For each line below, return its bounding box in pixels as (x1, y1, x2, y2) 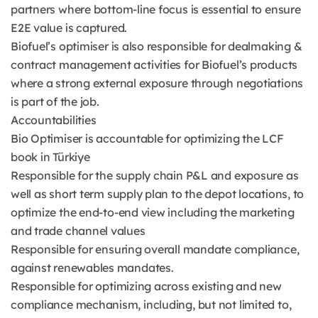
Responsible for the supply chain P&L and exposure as (11, 168, 299, 182)
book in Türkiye (11, 150, 90, 164)
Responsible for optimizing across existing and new (11, 279, 282, 293)
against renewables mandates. (11, 261, 174, 275)
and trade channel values (11, 224, 146, 238)
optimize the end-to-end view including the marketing (11, 205, 295, 219)
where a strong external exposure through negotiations (11, 76, 304, 90)
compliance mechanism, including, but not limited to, (11, 297, 292, 312)
